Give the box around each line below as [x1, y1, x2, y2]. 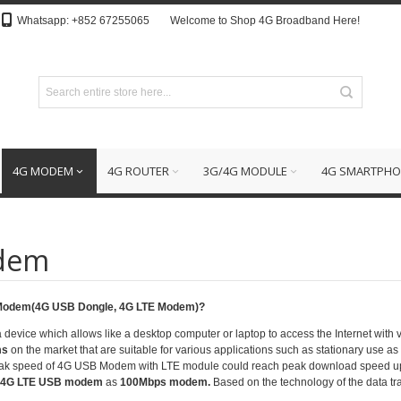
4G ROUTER [107, 163, 169, 179]
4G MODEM [13, 163, 73, 179]
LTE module [160, 359, 219, 372]
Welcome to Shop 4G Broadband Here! [170, 14, 360, 27]
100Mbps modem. [119, 375, 213, 388]
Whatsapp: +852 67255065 [14, 14, 166, 27]
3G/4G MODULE [203, 163, 287, 179]
